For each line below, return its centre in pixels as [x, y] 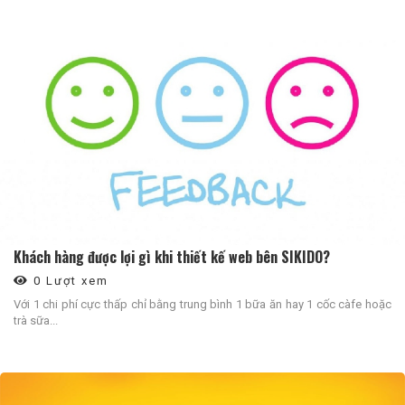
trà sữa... [36, 320]
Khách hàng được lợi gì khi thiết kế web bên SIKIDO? [172, 256]
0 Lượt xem [69, 280]
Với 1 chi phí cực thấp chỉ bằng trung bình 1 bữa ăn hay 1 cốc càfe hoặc [202, 304]
